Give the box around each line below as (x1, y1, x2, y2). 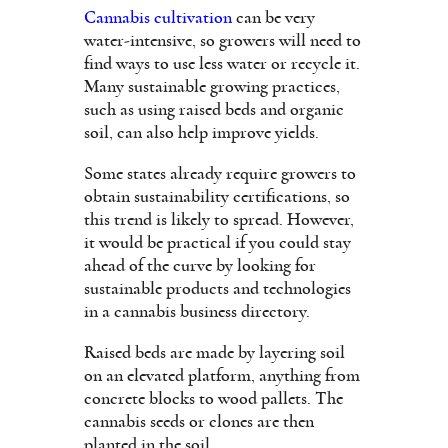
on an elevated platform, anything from (84, 366, 360, 385)
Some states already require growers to (84, 164, 356, 183)
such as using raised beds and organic (84, 100, 344, 119)
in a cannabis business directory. (84, 302, 310, 321)
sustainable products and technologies (84, 279, 351, 298)
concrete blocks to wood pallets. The (84, 389, 343, 408)
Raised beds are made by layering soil (84, 343, 345, 362)
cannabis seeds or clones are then (84, 412, 314, 431)
